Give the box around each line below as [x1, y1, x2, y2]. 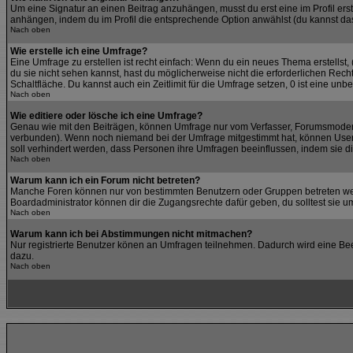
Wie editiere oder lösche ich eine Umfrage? [10, 110, 203, 121]
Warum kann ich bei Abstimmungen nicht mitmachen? [10, 229, 252, 240]
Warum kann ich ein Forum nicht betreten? [10, 175, 200, 186]
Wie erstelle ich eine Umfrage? [10, 46, 147, 57]
